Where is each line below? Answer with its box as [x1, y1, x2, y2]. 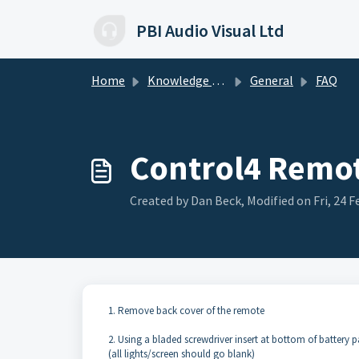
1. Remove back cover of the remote [108, 304, 264, 317]
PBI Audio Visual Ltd [136, 19, 284, 42]
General [250, 72, 293, 88]
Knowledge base [147, 72, 212, 88]
